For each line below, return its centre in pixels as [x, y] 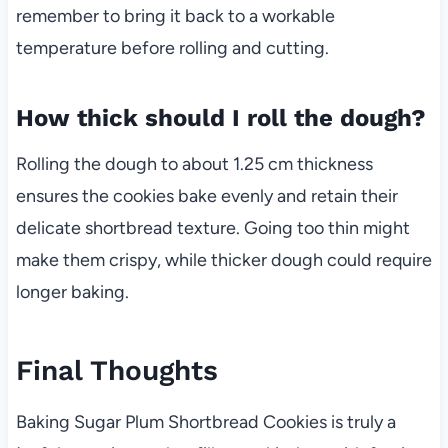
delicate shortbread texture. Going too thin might [212, 227]
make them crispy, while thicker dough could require [223, 259]
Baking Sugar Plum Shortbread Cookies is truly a [205, 421]
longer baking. [72, 291]
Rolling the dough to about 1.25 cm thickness [194, 163]
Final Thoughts [116, 370]
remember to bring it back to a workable [175, 15]
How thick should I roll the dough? [220, 117]
